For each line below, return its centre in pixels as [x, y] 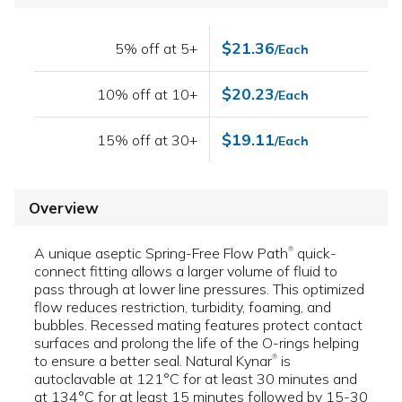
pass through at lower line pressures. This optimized [199, 289]
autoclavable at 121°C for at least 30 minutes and [196, 379]
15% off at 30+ [148, 140]
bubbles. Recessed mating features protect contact [198, 325]
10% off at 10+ [148, 94]
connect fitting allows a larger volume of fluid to [186, 271]
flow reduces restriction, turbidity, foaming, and [183, 307]
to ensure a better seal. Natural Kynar [153, 361]
